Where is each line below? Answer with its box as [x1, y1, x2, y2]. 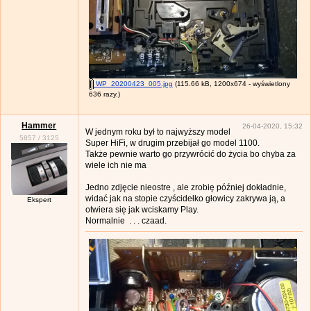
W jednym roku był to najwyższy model [85, 126, 230, 137]
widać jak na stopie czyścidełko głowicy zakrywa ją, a [85, 193, 285, 203]
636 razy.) [88, 90, 120, 99]
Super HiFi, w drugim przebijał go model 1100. [85, 137, 260, 148]
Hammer [22, 120, 57, 131]
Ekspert [26, 195, 51, 203]
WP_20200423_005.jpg [93, 80, 173, 88]
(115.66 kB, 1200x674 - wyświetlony [172, 80, 290, 88]
